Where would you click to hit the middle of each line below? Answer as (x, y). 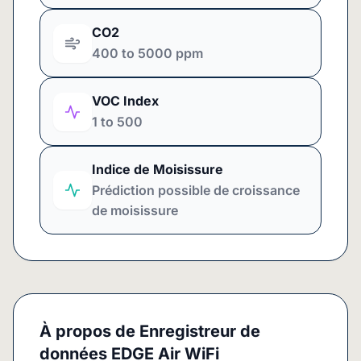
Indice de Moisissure (158, 169)
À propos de (87, 331)
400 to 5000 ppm (147, 53)
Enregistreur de (200, 331)
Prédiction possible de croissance (196, 190)
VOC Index (125, 101)
